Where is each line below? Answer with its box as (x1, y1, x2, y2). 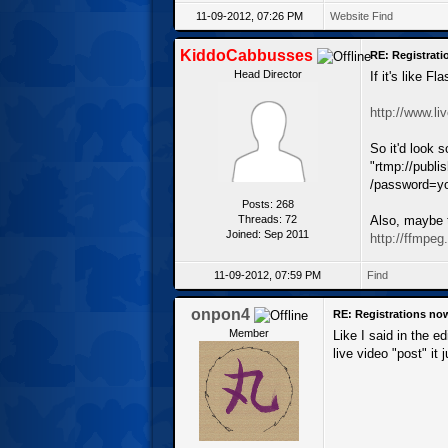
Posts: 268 (241, 197, 294, 210)
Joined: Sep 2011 (226, 227, 309, 240)
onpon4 (190, 305, 250, 323)
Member (229, 326, 269, 339)
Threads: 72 (238, 212, 297, 225)
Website (330, 9, 369, 22)
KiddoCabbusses (180, 46, 313, 64)
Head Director (233, 67, 302, 80)
